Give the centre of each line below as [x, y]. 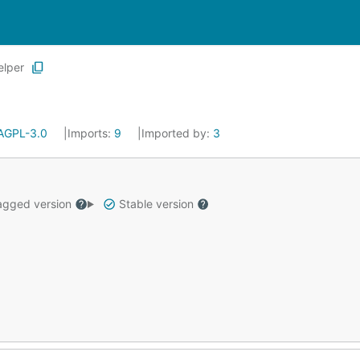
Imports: [91, 133]
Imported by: [177, 133]
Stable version [156, 204]
